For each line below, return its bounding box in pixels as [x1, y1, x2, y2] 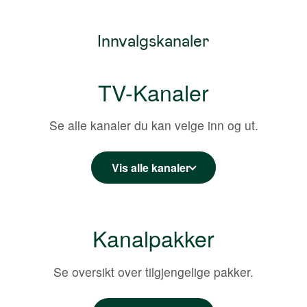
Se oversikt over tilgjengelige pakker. [53, 262, 254, 280]
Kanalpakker [93, 222, 214, 254]
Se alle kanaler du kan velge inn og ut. [49, 116, 258, 134]
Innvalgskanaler [97, 29, 210, 52]
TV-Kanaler [98, 75, 209, 108]
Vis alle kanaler [112, 160, 190, 176]
